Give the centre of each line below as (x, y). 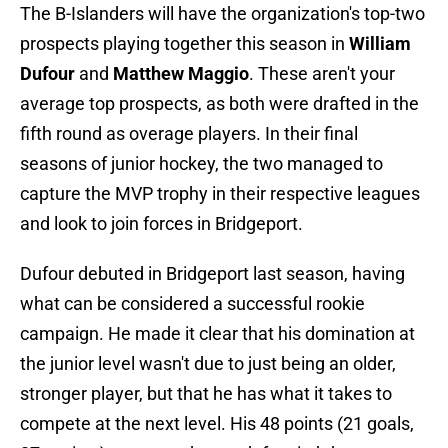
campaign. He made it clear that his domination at (217, 334)
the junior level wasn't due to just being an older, (208, 364)
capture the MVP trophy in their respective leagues (220, 194)
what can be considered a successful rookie (192, 304)
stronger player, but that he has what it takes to (206, 394)
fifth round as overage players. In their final (189, 134)
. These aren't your (322, 74)
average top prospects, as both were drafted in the (219, 104)
